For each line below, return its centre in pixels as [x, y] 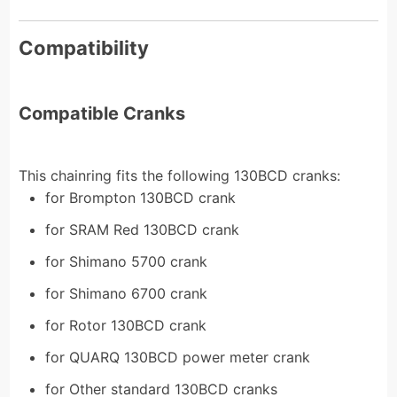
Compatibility [84, 47]
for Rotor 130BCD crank [126, 325]
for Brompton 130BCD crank [141, 197]
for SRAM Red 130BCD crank [143, 229]
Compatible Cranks [102, 113]
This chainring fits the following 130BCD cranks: [180, 175]
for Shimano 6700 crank [127, 293]
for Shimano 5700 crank [127, 261]
